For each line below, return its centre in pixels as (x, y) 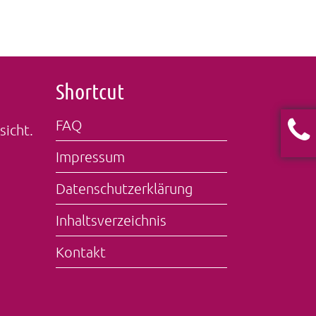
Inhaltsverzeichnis (111, 220)
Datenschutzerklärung (124, 188)
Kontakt (81, 252)
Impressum (91, 157)
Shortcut (90, 91)
